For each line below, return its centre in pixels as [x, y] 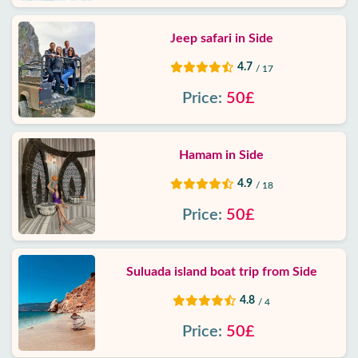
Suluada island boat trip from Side [221, 272]
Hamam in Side [221, 155]
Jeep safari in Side [221, 38]
